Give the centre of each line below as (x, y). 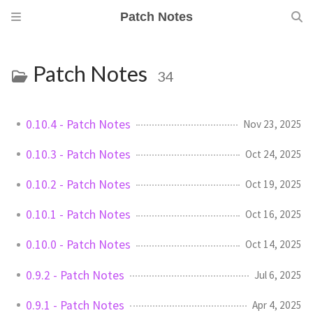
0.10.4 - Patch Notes (78, 124)
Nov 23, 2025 (272, 124)
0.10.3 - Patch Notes (78, 154)
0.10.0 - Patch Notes (78, 245)
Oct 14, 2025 (274, 245)
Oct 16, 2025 (274, 214)
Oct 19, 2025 (274, 184)
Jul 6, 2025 (278, 275)
